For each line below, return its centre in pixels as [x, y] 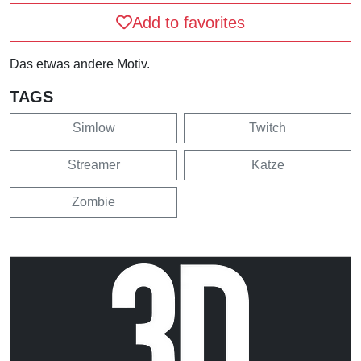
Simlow [93, 128]
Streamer [93, 165]
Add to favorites [189, 23]
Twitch [268, 128]
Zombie [93, 202]
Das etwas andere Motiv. [80, 64]
